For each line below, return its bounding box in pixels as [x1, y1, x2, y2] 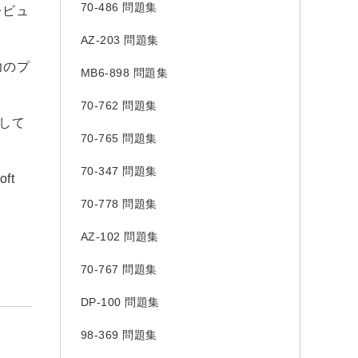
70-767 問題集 [80, 263, 157, 276]
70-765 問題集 [80, 132, 157, 145]
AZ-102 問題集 [80, 230, 159, 243]
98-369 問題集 [80, 328, 157, 341]
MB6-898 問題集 [80, 66, 168, 79]
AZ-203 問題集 [80, 34, 159, 46]
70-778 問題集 [80, 197, 157, 210]
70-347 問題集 [80, 165, 157, 177]
